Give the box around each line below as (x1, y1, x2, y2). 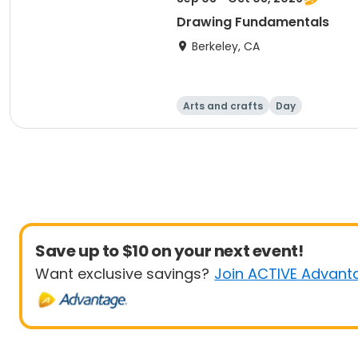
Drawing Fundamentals (177, 13, 329, 31)
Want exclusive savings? (35, 264, 209, 284)
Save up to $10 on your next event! (35, 240, 304, 262)
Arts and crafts (183, 99, 263, 113)
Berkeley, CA (192, 38, 260, 54)
